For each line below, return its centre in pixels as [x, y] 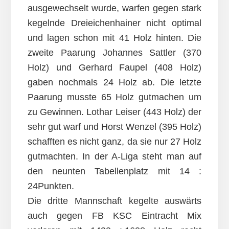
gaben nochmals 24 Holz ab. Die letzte [114, 83]
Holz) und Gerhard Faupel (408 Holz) [114, 68]
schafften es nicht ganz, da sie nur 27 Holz [114, 142]
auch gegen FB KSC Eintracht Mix [114, 216]
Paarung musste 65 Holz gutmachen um [114, 97]
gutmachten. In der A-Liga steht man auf [114, 157]
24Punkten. [51, 186]
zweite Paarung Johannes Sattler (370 [114, 53]
